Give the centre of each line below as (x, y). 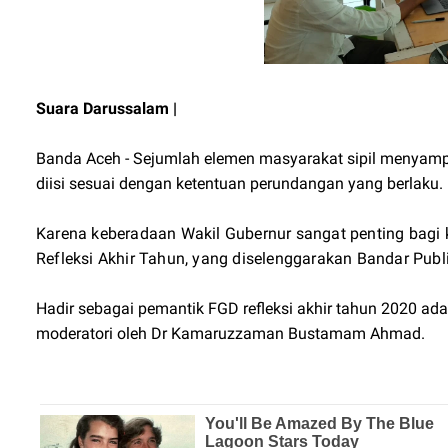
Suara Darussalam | (106, 108)
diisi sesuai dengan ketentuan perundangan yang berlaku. (239, 183)
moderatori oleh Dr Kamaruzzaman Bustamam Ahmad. (230, 333)
